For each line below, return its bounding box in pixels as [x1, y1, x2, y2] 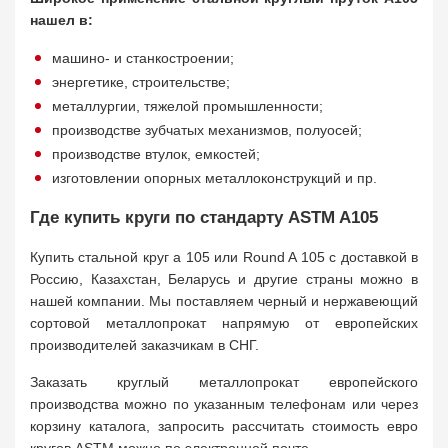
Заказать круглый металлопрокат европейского [30, 374, 418, 390]
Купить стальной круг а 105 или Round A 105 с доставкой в [30, 249, 418, 265]
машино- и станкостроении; [52, 50, 234, 66]
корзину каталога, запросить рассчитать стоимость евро [30, 418, 418, 434]
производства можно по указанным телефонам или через [30, 396, 418, 412]
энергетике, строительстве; [52, 74, 230, 90]
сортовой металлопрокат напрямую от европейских [30, 315, 418, 331]
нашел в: [30, 12, 93, 28]
